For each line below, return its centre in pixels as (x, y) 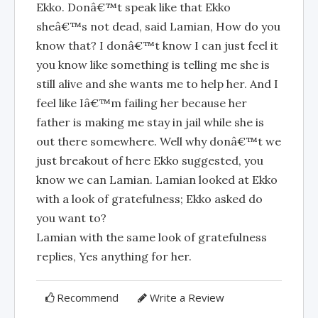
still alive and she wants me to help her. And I (157, 84)
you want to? (71, 218)
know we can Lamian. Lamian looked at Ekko (157, 180)
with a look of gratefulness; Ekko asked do (149, 199)
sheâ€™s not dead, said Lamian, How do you (158, 26)
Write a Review (187, 297)
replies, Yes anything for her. (114, 256)
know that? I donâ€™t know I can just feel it (157, 45)
